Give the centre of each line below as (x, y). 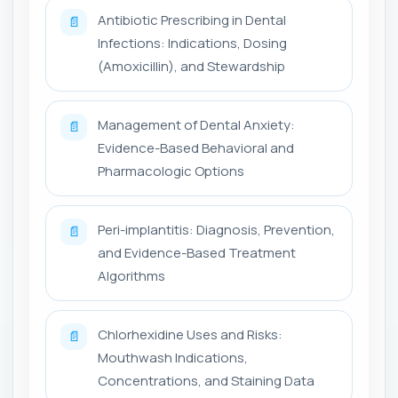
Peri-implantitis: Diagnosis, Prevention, (216, 229)
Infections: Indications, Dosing (192, 43)
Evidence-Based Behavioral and (196, 147)
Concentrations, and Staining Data (206, 380)
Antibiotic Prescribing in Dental (192, 20)
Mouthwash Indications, (173, 357)
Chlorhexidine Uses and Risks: (190, 334)
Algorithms (131, 275)
